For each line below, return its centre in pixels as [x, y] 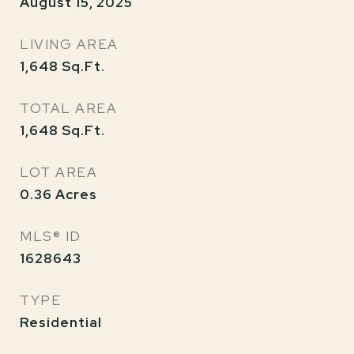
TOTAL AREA [68, 108]
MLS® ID [51, 236]
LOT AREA [58, 172]
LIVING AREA [69, 44]
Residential [61, 322]
